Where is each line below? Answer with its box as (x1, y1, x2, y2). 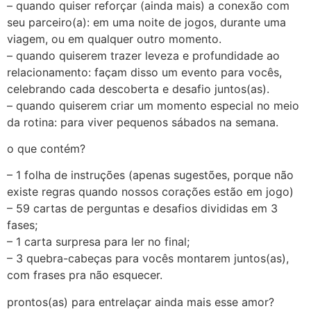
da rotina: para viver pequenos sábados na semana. (7, 115, 278, 129)
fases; (7, 218, 37, 233)
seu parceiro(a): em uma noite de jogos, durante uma (7, 15, 286, 29)
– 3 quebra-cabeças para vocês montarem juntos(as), (7, 251, 289, 266)
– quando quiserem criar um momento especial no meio (7, 98, 299, 112)
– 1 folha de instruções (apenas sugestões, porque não (7, 168, 294, 183)
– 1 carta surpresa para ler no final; (7, 235, 190, 249)
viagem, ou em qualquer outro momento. (7, 31, 221, 46)
